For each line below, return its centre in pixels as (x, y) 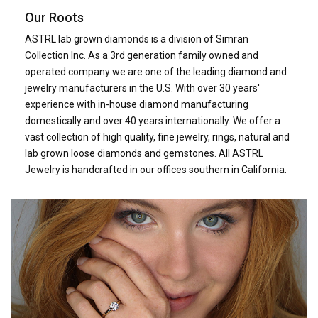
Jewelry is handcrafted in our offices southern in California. (156, 169)
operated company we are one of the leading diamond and (156, 71)
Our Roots (54, 17)
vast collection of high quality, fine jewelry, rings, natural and (157, 137)
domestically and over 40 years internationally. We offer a (153, 120)
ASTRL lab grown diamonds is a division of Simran (137, 39)
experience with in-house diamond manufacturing (137, 104)
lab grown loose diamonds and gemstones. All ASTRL (144, 153)
